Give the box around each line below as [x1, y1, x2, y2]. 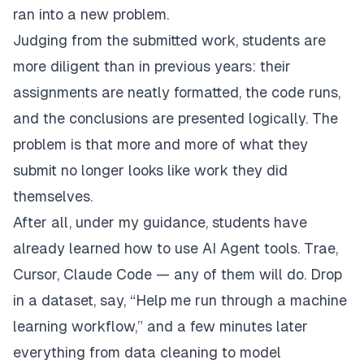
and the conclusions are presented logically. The [13, 110, 338, 128]
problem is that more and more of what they [13, 136, 308, 154]
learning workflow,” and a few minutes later [13, 318, 308, 336]
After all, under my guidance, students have [13, 214, 307, 232]
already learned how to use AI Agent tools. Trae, [13, 240, 338, 258]
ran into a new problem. [13, 6, 169, 24]
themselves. [13, 188, 93, 206]
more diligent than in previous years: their [13, 58, 291, 76]
